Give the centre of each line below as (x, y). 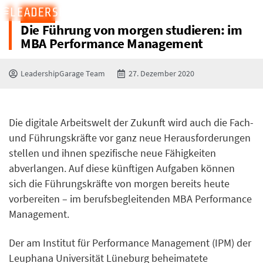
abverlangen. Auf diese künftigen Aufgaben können (122, 168)
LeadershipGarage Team (63, 73)
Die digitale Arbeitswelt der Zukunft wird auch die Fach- (131, 123)
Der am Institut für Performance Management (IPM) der (130, 243)
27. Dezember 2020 (161, 73)
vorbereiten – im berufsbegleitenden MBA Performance (130, 199)
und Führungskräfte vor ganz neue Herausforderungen (130, 138)
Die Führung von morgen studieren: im (131, 30)
